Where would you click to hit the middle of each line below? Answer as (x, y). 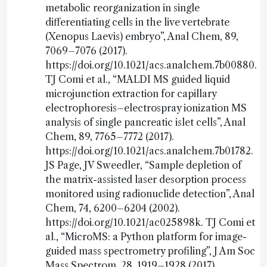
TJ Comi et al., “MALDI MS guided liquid (138, 79)
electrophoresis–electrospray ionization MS (146, 108)
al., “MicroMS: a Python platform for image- (146, 237)
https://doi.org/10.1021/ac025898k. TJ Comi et (150, 222)
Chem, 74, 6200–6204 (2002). (113, 208)
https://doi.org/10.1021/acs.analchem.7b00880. (151, 65)
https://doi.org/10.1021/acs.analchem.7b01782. (149, 151)
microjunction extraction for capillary (131, 94)
